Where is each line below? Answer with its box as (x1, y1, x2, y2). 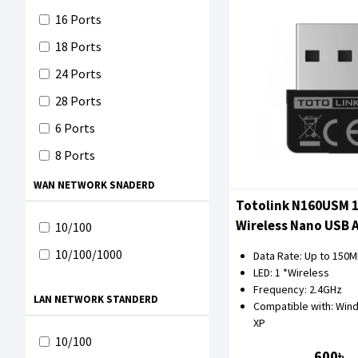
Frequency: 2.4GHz (253, 282, 342, 297)
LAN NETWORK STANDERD (34, 292, 158, 306)
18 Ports (55, 38, 101, 54)
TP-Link (55, 48, 98, 64)
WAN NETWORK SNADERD (34, 178, 155, 192)
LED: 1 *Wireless (253, 265, 329, 280)
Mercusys (55, 102, 105, 118)
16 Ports (55, 11, 101, 27)
